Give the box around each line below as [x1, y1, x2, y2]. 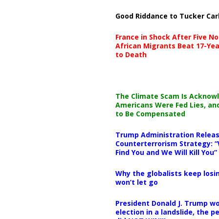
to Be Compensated [115, 109, 185, 118]
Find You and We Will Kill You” [115, 147, 217, 157]
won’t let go [115, 177, 158, 187]
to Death [115, 49, 147, 59]
